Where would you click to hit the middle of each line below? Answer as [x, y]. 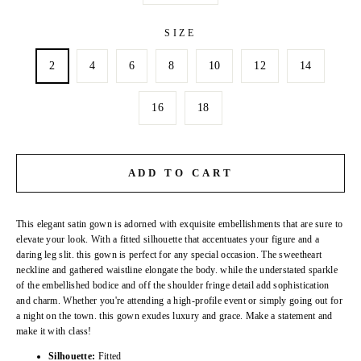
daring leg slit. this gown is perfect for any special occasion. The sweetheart [169, 255]
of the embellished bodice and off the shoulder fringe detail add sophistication [173, 286]
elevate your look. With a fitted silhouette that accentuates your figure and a [168, 240]
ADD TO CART [180, 173]
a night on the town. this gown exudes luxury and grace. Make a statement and [174, 316]
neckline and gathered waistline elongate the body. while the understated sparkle [177, 270]
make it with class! [54, 332]
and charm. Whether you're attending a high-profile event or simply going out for [179, 301]
